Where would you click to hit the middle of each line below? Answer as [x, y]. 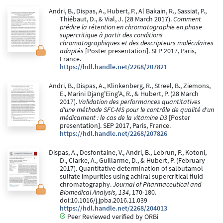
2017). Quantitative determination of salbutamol [131, 169]
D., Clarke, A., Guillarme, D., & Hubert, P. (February [132, 161]
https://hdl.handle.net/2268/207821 [113, 67]
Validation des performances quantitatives [140, 102]
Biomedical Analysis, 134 [94, 193]
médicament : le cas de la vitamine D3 [113, 118]
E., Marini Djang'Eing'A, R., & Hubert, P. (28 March [129, 94]
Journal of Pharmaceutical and [157, 185]
